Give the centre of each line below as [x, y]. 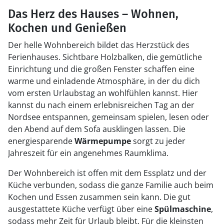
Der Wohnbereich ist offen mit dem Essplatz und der [107, 173]
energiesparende [41, 141]
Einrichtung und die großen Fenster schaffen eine [101, 69]
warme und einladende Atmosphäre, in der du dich [104, 81]
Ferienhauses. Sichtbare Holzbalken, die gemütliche [105, 57]
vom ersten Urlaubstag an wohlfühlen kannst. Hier [103, 93]
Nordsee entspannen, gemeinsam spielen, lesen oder [108, 117]
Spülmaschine [183, 209]
